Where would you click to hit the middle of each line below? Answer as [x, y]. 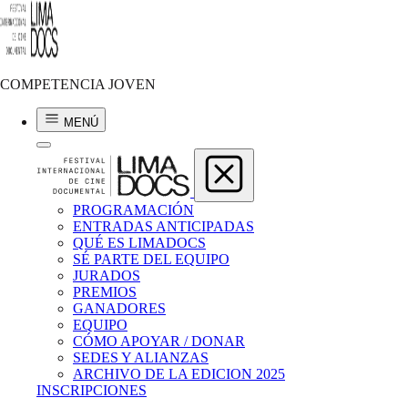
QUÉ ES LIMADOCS [139, 243]
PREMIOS [105, 292]
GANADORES [119, 308]
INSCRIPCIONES [92, 390]
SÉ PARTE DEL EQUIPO [151, 259]
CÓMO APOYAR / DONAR [159, 341]
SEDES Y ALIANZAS [141, 357]
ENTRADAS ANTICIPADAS [163, 226]
